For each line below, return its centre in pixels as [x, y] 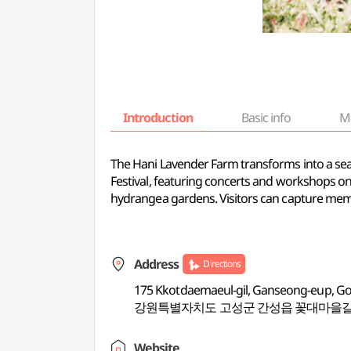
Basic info [266, 118]
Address [157, 264]
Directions [222, 264]
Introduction [158, 118]
